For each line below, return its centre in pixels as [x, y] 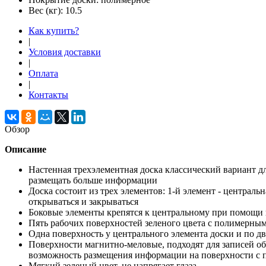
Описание [26, 149]
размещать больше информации [93, 180]
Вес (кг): [47, 10]
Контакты [48, 94]
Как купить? [54, 30]
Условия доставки [65, 52]
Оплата [43, 73]
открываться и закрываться [83, 201]
